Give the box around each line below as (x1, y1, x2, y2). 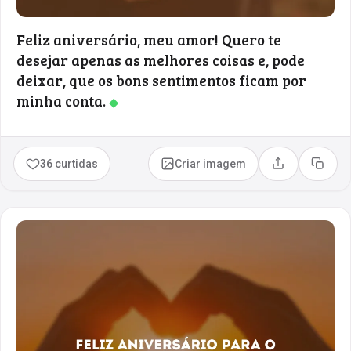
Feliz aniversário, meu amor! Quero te (16, 29, 281, 49)
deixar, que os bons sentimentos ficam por (16, 70, 306, 90)
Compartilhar (277, 162, 346, 175)
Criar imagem (175, 157, 247, 170)
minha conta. (16, 90, 109, 110)
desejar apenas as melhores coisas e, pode (16, 49, 305, 70)
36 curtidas (40, 157, 99, 170)
